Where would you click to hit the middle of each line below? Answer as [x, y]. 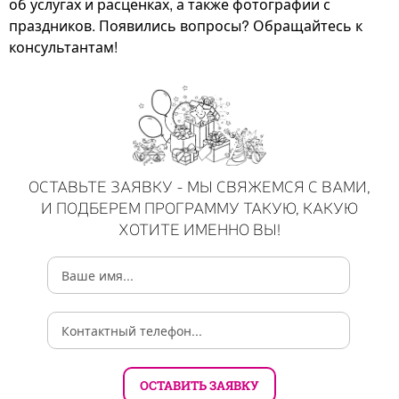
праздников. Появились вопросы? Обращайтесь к [186, 25]
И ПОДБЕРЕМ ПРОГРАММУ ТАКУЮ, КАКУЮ [199, 206]
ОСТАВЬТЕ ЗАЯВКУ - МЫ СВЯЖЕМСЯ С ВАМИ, [199, 185]
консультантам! [63, 46]
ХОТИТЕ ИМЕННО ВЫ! [199, 228]
